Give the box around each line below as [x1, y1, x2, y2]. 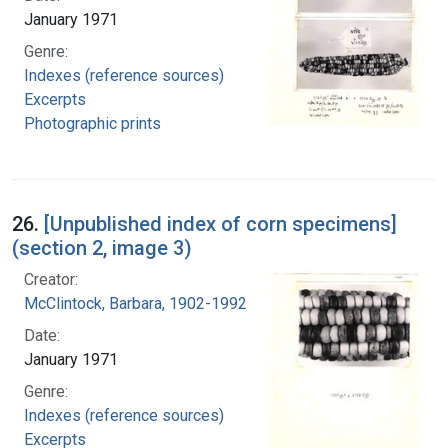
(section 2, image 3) [12, 236, 192, 261]
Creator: [24, 270, 78, 290]
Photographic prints [24, 114, 161, 134]
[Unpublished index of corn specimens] [44, 212, 397, 237]
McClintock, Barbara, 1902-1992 [24, 294, 247, 314]
